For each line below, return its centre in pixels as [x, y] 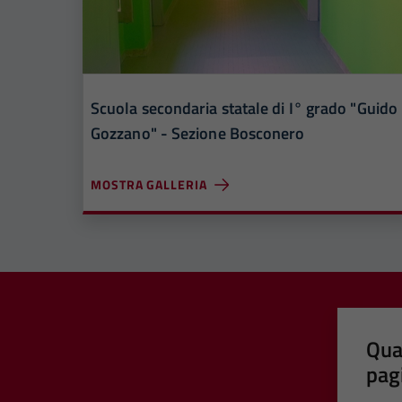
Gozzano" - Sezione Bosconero [198, 133]
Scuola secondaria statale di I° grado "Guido [244, 108]
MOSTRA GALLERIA [149, 184]
